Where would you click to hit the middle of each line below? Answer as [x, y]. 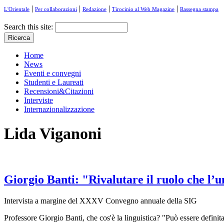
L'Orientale [17, 9]
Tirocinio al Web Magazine [143, 9]
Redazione [94, 9]
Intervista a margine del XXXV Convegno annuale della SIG [100, 200]
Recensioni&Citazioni [59, 91]
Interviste [38, 100]
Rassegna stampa [199, 9]
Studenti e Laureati [54, 82]
